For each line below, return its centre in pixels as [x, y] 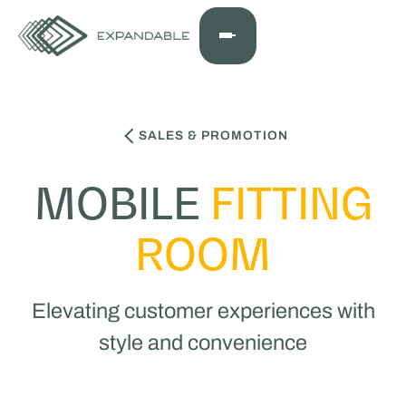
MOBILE [122, 203]
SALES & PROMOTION [214, 135]
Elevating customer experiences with [203, 311]
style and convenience [203, 343]
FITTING [291, 203]
